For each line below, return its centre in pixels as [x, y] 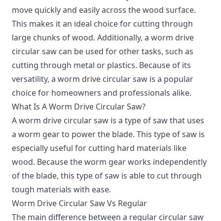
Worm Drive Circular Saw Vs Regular [79, 203]
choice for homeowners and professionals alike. [102, 92]
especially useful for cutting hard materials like [99, 148]
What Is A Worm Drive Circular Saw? [79, 106]
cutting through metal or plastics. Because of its [101, 65]
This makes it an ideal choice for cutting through [102, 23]
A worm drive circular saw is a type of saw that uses [108, 120]
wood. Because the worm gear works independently [109, 162]
